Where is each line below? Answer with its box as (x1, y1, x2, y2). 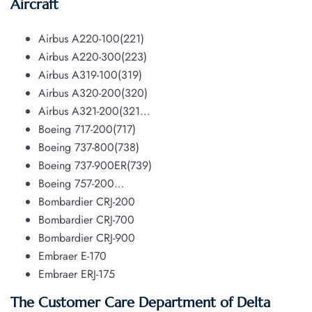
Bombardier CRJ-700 (38, 212, 134, 228)
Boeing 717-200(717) (38, 121, 136, 138)
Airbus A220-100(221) (38, 31, 144, 47)
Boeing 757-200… (38, 175, 124, 192)
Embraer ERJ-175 (38, 266, 115, 283)
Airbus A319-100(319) (38, 67, 142, 84)
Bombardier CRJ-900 (38, 230, 135, 247)
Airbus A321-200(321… (38, 103, 150, 120)
